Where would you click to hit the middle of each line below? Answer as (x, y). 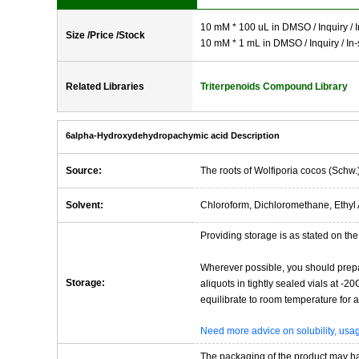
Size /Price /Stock (105, 35)
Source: (84, 171)
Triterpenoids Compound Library (274, 87)
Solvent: (85, 205)
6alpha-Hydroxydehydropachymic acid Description (173, 135)
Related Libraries (105, 87)
